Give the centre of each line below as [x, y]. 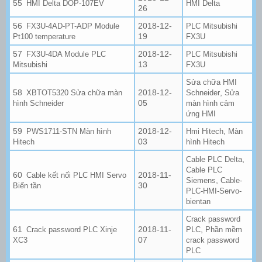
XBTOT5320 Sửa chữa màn [75, 92]
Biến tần [27, 185]
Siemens [201, 180]
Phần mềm [224, 229]
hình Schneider [38, 103]
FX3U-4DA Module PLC [66, 54]
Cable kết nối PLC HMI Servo [77, 175]
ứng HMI [201, 113]
